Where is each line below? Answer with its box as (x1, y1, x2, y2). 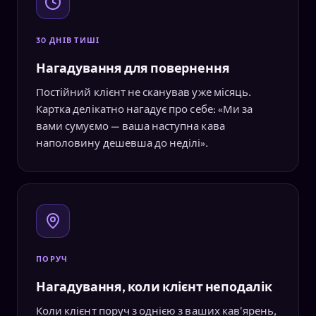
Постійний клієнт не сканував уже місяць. (36, 85, 252, 99)
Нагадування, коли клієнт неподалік (36, 278, 272, 295)
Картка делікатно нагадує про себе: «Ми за (36, 102, 253, 116)
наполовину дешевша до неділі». (36, 135, 209, 150)
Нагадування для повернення (36, 59, 230, 76)
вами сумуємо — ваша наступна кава (36, 119, 225, 133)
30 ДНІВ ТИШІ (36, 35, 100, 45)
